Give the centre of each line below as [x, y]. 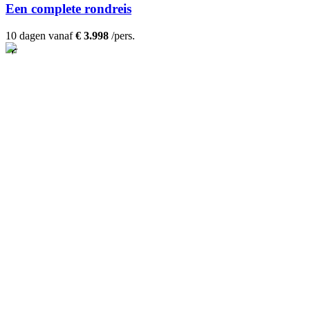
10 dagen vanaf [40, 36]
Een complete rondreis [69, 9]
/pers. [122, 36]
